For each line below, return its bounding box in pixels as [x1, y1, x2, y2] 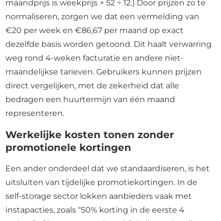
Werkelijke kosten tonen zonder [5, 129, 175, 141]
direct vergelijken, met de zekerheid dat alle [5, 81, 180, 90]
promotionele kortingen [5, 142, 132, 153]
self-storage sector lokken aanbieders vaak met [5, 191, 192, 201]
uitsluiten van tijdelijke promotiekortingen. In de [5, 178, 198, 187]
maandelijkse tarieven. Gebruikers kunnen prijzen [5, 67, 202, 76]
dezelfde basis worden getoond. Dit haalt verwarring [5, 39, 212, 49]
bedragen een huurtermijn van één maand [5, 95, 176, 104]
